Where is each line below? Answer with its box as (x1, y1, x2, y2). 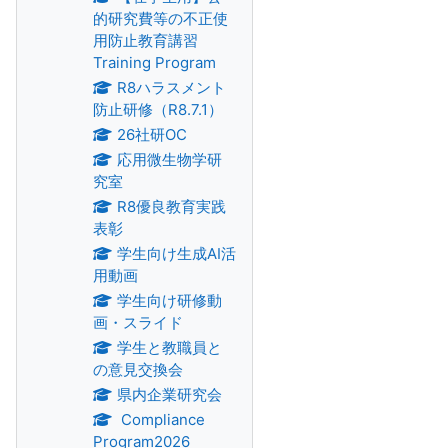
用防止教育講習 (93, 31, 213, 50)
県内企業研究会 (116, 385, 222, 404)
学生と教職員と (116, 338, 222, 357)
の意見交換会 (93, 360, 183, 379)
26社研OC (116, 125, 187, 144)
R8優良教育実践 (116, 197, 226, 216)
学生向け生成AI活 (116, 244, 236, 263)
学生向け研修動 (116, 291, 222, 310)
